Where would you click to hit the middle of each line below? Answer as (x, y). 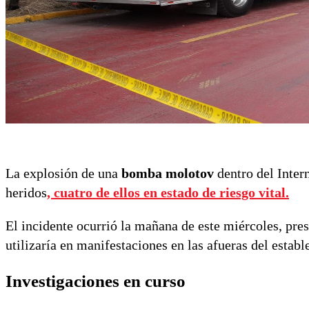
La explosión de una (63, 173)
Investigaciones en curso (96, 281)
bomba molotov (168, 173)
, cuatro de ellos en (104, 192)
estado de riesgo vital (223, 192)
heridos (26, 192)
